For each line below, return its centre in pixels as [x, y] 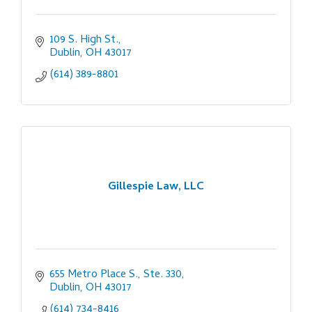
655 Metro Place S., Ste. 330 [116, 275]
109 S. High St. [84, 40]
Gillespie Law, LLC [156, 188]
